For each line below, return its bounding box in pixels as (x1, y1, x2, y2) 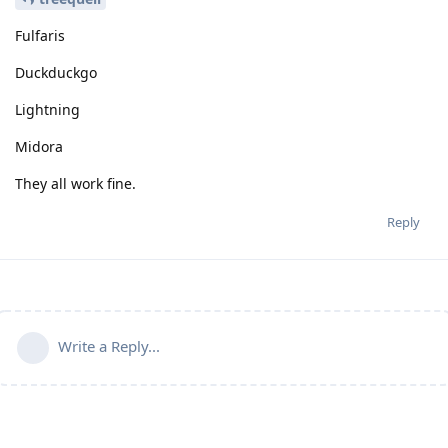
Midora (15, 137, 63, 157)
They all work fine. (15, 174, 136, 194)
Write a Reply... (58, 336, 160, 357)
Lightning (15, 100, 80, 120)
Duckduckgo (15, 63, 97, 83)
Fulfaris (15, 26, 65, 46)
